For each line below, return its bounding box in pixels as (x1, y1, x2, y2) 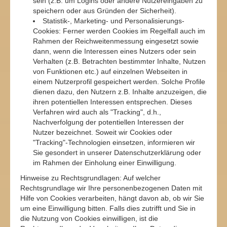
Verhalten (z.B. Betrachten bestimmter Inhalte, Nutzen (33, 57, 206, 65)
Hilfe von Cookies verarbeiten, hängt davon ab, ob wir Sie (20, 194, 204, 202)
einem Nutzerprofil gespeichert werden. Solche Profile (33, 78, 205, 86)
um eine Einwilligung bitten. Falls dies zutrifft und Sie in (20, 204, 196, 212)
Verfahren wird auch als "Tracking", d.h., (33, 108, 161, 116)
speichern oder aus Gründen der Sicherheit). (33, 7, 176, 15)
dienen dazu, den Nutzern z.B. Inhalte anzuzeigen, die (33, 88, 207, 96)
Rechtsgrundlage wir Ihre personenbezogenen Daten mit (20, 184, 202, 192)
